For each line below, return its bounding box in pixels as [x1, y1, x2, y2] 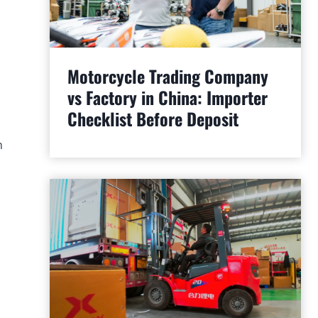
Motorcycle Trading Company [67, 62, 268, 89]
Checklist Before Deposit [67, 105, 238, 131]
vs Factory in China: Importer [67, 84, 268, 110]
